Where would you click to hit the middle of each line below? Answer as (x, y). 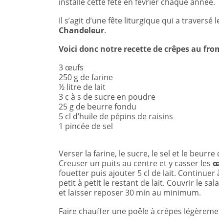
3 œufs (71, 67)
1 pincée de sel (86, 126)
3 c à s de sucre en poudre (107, 97)
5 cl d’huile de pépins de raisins (116, 116)
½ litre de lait (82, 87)
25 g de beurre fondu (98, 107)
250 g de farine (86, 77)
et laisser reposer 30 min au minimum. (130, 193)
